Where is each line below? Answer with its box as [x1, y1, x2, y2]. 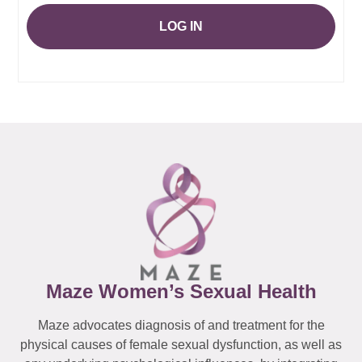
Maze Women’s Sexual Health [45, 280, 317, 302]
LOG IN [159, 19, 203, 33]
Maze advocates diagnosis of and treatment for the [37, 318, 325, 332]
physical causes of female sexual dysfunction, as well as [20, 337, 342, 351]
